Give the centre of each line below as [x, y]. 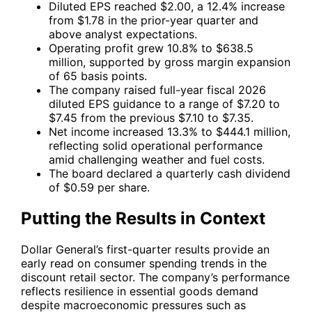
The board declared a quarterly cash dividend [170, 173]
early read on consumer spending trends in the [144, 263]
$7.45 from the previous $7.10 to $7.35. [151, 117]
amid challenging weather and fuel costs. [157, 159]
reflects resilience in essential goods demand [140, 291]
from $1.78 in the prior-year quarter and [154, 20]
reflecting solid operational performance [156, 145]
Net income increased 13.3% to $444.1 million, [170, 131]
